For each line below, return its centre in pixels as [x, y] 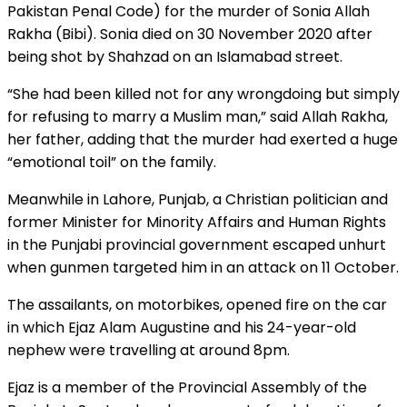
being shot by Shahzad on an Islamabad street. [175, 57]
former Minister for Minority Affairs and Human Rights [197, 223]
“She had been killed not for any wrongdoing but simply [203, 94]
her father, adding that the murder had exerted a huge [203, 140]
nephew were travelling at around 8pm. [149, 351]
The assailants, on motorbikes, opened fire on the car [197, 305]
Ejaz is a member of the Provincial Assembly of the [187, 388]
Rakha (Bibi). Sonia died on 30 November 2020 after [190, 35]
